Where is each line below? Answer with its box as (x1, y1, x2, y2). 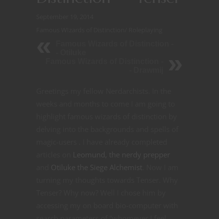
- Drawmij (129, 66, 163, 75)
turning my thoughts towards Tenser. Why (36, 175, 178, 185)
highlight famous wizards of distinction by (36, 111, 177, 122)
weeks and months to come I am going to (36, 99, 175, 109)
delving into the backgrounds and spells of (36, 124, 178, 134)
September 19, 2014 (36, 12, 93, 21)
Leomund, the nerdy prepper (73, 150, 170, 160)
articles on (36, 150, 73, 160)
